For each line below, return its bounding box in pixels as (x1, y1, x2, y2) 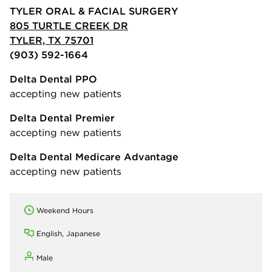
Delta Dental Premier (10, 112, 115, 124)
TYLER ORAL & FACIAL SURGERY (10, 5, 178, 18)
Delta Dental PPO (10, 73, 97, 86)
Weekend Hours (36, 206, 93, 216)
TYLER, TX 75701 (10, 34, 93, 47)
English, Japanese (36, 229, 100, 239)
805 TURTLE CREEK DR (10, 19, 128, 32)
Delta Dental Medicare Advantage (10, 151, 178, 163)
